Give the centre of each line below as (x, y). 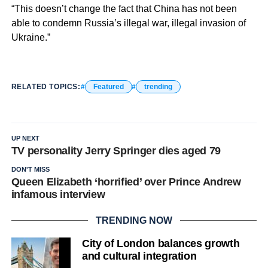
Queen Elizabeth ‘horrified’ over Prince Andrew (126, 182)
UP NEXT (25, 138)
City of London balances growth (161, 243)
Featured (108, 86)
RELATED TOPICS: (46, 86)
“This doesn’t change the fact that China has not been (124, 8)
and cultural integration (139, 256)
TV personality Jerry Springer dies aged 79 (116, 150)
